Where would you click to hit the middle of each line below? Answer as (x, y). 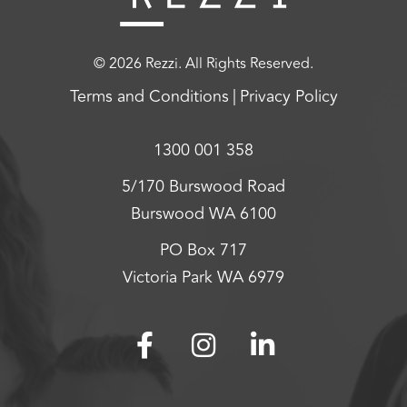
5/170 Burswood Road (203, 186)
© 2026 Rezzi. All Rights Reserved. (203, 64)
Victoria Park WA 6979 (203, 277)
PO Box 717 (203, 250)
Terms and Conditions (149, 96)
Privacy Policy (288, 96)
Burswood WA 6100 (203, 213)
